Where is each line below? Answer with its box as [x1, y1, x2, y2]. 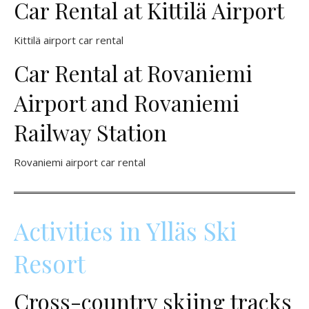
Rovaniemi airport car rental [14, 155, 146, 170]
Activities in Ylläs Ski [14, 215, 237, 248]
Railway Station [14, 117, 167, 148]
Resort [14, 247, 86, 280]
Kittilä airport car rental [14, 33, 123, 48]
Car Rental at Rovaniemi [14, 58, 252, 88]
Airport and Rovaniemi [14, 88, 239, 118]
